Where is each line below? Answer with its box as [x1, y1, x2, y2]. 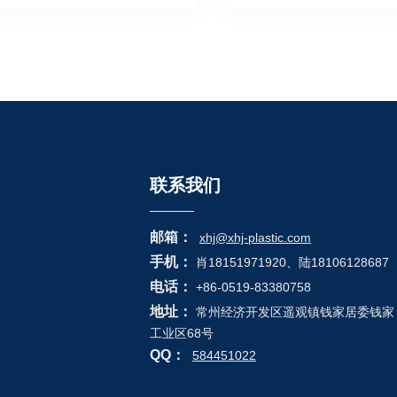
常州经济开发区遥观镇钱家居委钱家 [192, 304, 394, 319]
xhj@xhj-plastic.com [199, 230, 311, 245]
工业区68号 [150, 325, 214, 340]
